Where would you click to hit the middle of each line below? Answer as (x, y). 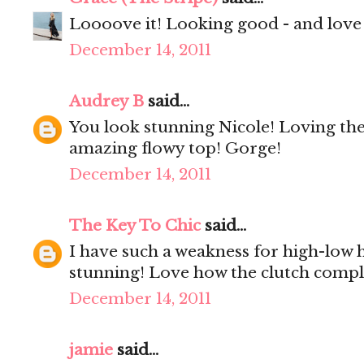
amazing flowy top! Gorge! (175, 149)
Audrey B (106, 102)
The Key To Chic (135, 226)
